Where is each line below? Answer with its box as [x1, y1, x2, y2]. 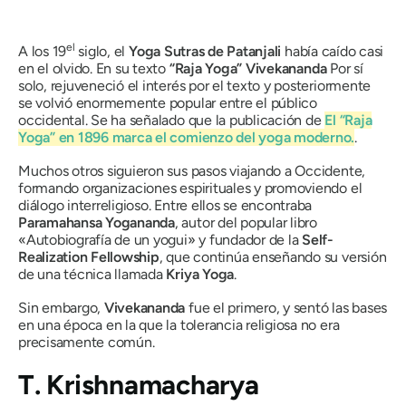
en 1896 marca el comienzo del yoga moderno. [54, 129, 355, 147]
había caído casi [281, 43, 384, 61]
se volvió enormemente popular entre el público [18, 94, 317, 112]
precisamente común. [18, 333, 155, 352]
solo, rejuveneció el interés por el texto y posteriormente [18, 77, 372, 95]
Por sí [326, 60, 363, 78]
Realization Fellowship [18, 248, 159, 266]
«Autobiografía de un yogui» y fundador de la [18, 231, 303, 249]
